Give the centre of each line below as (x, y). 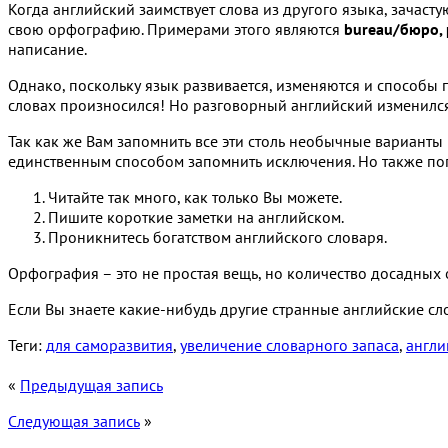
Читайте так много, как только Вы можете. (195, 196)
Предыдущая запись (91, 384)
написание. (47, 48)
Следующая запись (74, 420)
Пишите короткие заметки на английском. (196, 216)
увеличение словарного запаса (289, 344)
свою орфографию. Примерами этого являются (176, 28)
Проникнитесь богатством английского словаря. (217, 236)
